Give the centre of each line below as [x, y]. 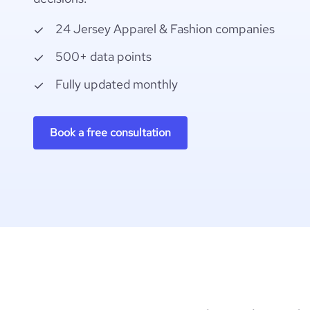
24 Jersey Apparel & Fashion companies [165, 29]
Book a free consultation [110, 133]
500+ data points [103, 56]
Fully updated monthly [117, 84]
